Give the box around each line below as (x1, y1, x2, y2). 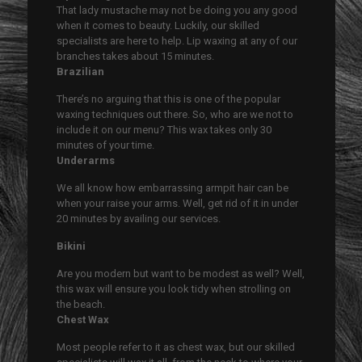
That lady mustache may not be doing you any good (57, 3, 298, 16)
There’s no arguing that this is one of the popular (57, 92, 281, 105)
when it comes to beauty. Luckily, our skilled (57, 19, 260, 32)
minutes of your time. (57, 138, 155, 151)
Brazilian (57, 65, 105, 78)
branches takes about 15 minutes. (57, 49, 215, 62)
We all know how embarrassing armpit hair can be (57, 181, 289, 194)
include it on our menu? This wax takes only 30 (57, 123, 272, 136)
